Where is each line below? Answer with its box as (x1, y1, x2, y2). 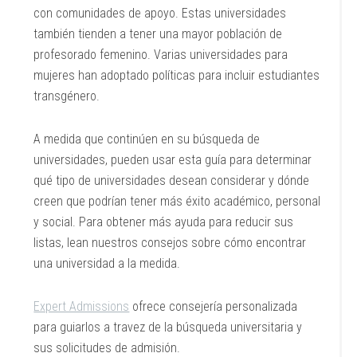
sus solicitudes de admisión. (33, 340, 181, 355)
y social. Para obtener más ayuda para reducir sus (33, 214, 294, 229)
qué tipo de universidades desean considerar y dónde (33, 173, 310, 188)
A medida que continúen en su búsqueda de (33, 131, 261, 147)
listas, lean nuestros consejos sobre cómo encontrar (33, 235, 307, 250)
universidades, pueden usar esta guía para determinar (33, 152, 312, 167)
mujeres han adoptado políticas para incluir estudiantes (33, 68, 320, 83)
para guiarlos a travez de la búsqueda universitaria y (33, 320, 303, 335)
